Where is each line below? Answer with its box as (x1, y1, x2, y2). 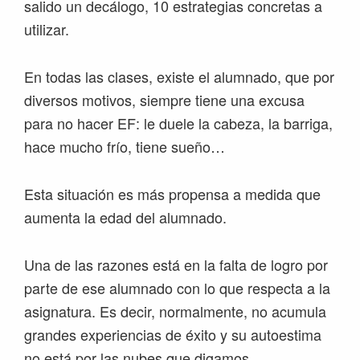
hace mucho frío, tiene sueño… (24, 136, 225, 157)
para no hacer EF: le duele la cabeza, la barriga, (24, 112, 333, 134)
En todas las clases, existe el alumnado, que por (24, 66, 334, 88)
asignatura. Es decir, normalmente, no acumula (24, 301, 326, 322)
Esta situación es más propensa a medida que (24, 183, 321, 205)
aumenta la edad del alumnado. (24, 207, 227, 228)
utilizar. (24, 18, 69, 40)
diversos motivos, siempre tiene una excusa (24, 89, 305, 111)
